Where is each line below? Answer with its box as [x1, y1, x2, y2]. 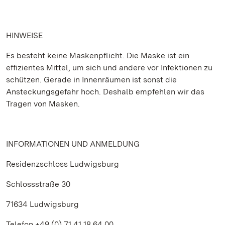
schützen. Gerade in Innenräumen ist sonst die [6, 75, 177, 84]
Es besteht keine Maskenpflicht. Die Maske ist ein [6, 51, 189, 60]
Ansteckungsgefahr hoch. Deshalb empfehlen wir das [6, 87, 204, 96]
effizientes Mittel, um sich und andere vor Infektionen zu [6, 63, 212, 72]
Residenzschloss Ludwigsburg [6, 159, 119, 169]
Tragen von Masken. [6, 99, 80, 108]
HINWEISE [6, 31, 43, 40]
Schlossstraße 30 [6, 179, 70, 189]
